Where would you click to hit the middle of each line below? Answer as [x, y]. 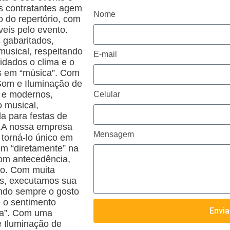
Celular [107, 94]
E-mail [105, 54]
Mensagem [113, 134]
